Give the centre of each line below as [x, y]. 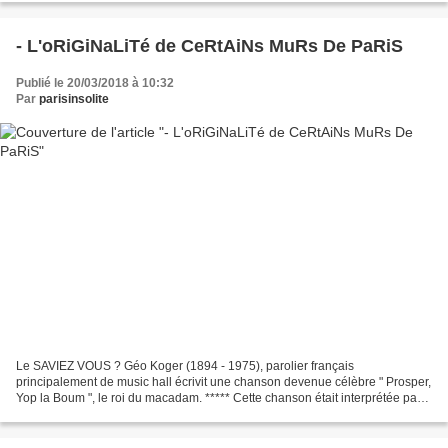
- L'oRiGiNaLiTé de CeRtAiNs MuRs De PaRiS [209, 45]
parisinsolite [74, 98]
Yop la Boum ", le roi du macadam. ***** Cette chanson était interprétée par [218, 398]
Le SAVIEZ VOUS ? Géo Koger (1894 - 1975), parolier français [185, 366]
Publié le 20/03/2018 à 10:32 [95, 82]
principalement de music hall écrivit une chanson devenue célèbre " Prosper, [223, 382]
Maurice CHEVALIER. [75, 414]
